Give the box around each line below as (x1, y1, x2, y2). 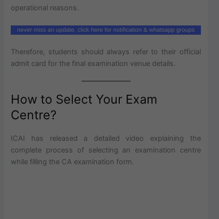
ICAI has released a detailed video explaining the (11, 134, 201, 143)
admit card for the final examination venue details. (11, 59, 176, 68)
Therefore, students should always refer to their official (11, 47, 201, 57)
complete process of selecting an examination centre (11, 146, 201, 155)
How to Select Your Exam (11, 92, 158, 107)
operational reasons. (11, 3, 79, 13)
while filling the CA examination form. (11, 157, 134, 167)
